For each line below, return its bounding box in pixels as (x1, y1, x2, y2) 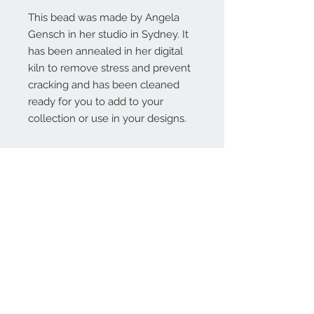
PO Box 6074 (14, 268, 84, 281)
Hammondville (14, 285, 90, 298)
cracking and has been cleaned (28, 78, 179, 91)
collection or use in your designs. (28, 112, 186, 125)
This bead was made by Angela (28, 11, 179, 24)
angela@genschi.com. (14, 234, 126, 247)
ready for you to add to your (28, 95, 163, 108)
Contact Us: (14, 219, 74, 233)
